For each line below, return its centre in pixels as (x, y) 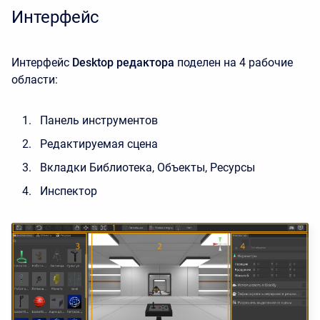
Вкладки (63, 167)
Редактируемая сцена (99, 144)
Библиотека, (122, 167)
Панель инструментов (99, 120)
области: (35, 80)
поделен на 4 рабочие (235, 62)
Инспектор (69, 191)
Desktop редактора (123, 62)
